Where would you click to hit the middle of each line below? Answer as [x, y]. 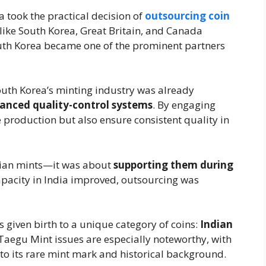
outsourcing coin [187, 15]
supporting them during [173, 164]
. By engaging [184, 105]
